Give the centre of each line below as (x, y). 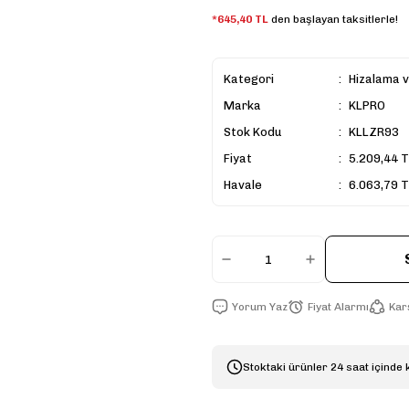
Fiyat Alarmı (338, 307)
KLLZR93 (374, 132)
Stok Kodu (253, 132)
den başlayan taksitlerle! (333, 19)
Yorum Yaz (260, 307)
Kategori (249, 79)
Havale (243, 185)
